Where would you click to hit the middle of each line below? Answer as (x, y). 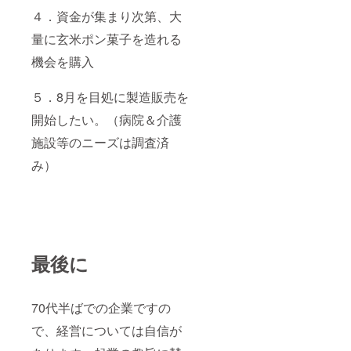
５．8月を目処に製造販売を (110, 96)
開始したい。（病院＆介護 (107, 119)
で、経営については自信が (107, 330)
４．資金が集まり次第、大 (107, 16)
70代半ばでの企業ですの (101, 307)
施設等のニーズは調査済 (100, 142)
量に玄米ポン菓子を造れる (107, 38)
